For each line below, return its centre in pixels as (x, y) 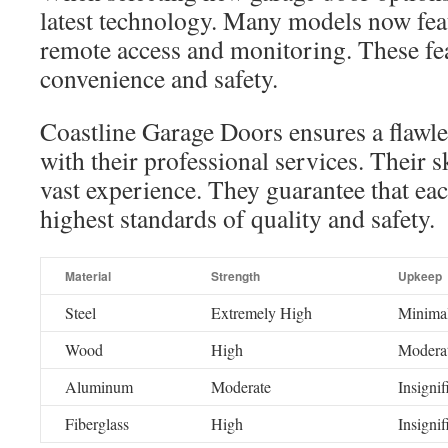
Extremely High (261, 312)
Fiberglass (97, 423)
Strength (235, 276)
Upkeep (420, 276)
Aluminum (99, 386)
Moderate (241, 386)
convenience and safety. (159, 78)
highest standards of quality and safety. (237, 218)
